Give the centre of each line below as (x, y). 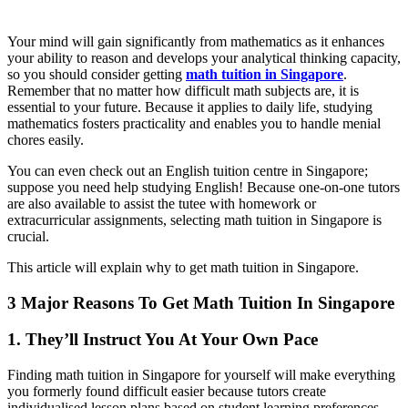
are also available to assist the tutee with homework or (162, 203)
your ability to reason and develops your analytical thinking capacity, (204, 57)
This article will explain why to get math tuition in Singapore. (183, 267)
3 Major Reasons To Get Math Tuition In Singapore (201, 302)
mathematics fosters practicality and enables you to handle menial (194, 123)
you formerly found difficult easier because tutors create (167, 391)
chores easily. (46, 139)
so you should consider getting (97, 74)
